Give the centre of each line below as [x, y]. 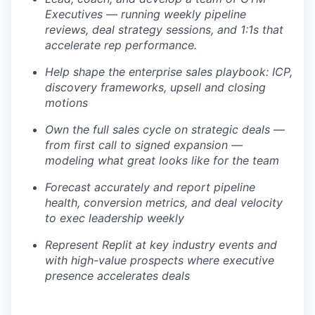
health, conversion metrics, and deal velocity [164, 202]
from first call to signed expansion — [144, 145]
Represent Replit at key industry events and [161, 245]
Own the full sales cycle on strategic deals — [165, 129]
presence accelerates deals [117, 276]
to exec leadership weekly [115, 218]
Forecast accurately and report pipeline [150, 187]
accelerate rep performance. [121, 45]
